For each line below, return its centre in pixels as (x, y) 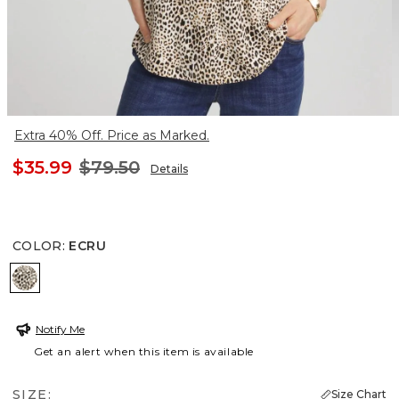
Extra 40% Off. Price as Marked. (112, 135)
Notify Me (60, 329)
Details (169, 168)
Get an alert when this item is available (144, 351)
